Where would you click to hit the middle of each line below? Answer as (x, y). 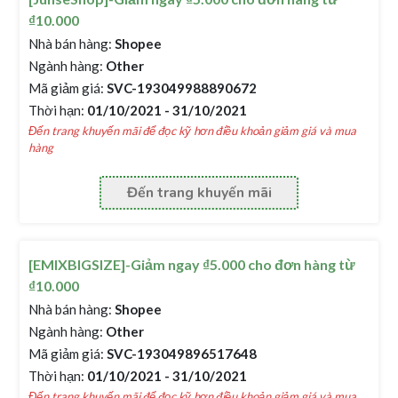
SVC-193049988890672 (181, 88)
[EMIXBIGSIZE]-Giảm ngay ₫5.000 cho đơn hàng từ (192, 264)
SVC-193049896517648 (181, 354)
